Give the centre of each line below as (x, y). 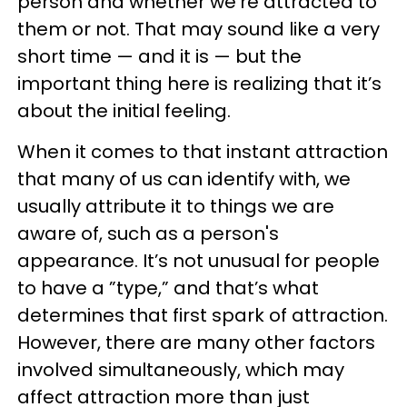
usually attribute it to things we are (176, 206)
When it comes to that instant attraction (203, 152)
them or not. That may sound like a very (199, 29)
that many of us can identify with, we (184, 179)
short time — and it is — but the (159, 56)
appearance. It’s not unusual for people (199, 261)
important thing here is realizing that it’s (199, 84)
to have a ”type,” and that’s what (168, 288)
